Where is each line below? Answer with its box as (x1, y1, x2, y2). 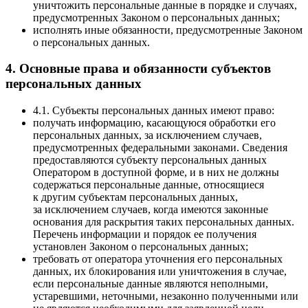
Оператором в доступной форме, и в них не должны (33, 166, 279, 179)
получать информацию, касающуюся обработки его (33, 117, 276, 129)
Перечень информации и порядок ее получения (33, 228, 256, 241)
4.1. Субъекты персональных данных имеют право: (33, 104, 274, 117)
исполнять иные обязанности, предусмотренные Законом (33, 23, 302, 36)
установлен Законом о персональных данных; (33, 241, 248, 253)
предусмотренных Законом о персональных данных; (33, 11, 280, 23)
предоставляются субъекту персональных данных (33, 154, 267, 166)
